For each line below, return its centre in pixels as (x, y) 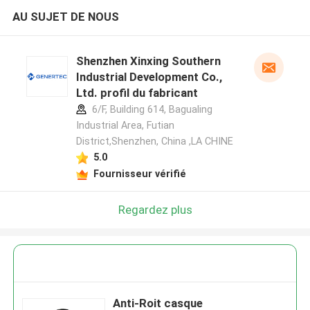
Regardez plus (155, 209)
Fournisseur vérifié (139, 173)
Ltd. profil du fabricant (137, 93)
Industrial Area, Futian (125, 126)
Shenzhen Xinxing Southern (148, 61)
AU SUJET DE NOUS (65, 17)
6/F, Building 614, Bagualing (151, 110)
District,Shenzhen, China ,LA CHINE (154, 142)
